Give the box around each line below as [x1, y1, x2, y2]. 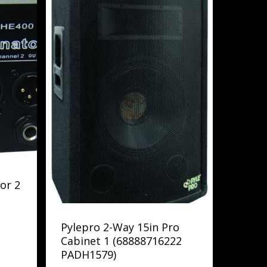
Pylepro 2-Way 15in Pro [61, 220, 180, 235]
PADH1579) [61, 247, 117, 262]
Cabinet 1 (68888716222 [61, 234, 182, 249]
